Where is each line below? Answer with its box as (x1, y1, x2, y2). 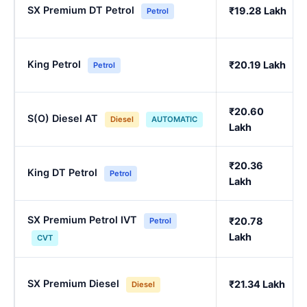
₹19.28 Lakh (229, 5, 286, 17)
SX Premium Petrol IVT (27, 214, 137, 226)
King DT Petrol (27, 167, 97, 179)
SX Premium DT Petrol (27, 4, 134, 16)
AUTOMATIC (151, 114, 197, 125)
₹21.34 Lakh (229, 278, 285, 291)
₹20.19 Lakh (229, 59, 286, 71)
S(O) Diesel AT (27, 112, 98, 125)
